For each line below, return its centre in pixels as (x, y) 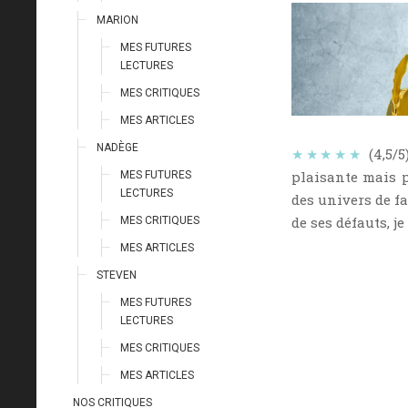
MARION (117, 20)
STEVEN (117, 275)
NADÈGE (117, 148)
